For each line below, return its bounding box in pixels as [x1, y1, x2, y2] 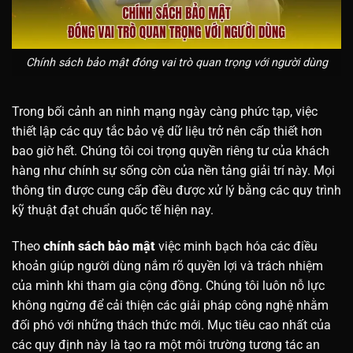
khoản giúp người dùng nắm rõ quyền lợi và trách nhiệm [12, 258, 323, 273]
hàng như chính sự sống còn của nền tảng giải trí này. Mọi [12, 162, 335, 178]
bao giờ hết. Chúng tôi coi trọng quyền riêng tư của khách [12, 143, 329, 158]
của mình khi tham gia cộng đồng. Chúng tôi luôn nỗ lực [12, 277, 325, 293]
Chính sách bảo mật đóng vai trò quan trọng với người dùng [25, 56, 328, 70]
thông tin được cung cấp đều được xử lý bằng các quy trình [12, 182, 341, 198]
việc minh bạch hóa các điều [158, 238, 318, 254]
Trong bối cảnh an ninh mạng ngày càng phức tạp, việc [12, 103, 318, 119]
